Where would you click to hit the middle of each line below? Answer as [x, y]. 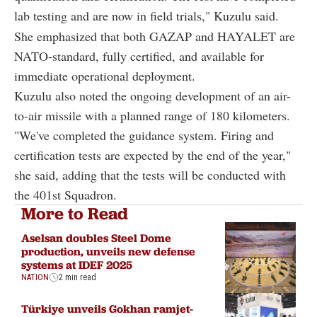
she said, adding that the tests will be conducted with [150, 174]
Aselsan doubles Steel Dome [96, 238]
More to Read [75, 213]
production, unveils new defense [108, 252]
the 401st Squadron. [65, 194]
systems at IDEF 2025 [77, 265]
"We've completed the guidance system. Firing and [144, 135]
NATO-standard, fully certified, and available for [139, 56]
